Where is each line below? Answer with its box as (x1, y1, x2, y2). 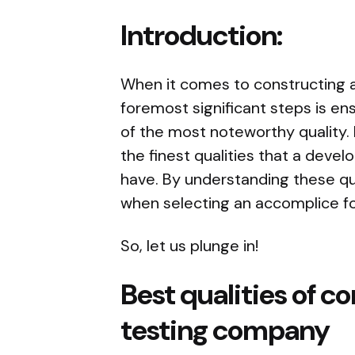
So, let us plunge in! (120, 235, 258, 257)
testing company (120, 311, 330, 349)
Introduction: (120, 17, 296, 55)
